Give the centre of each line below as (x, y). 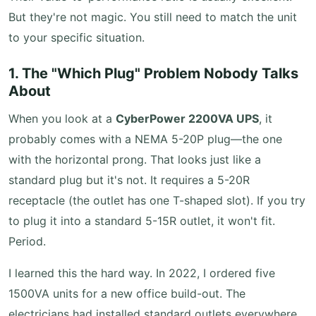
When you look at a (62, 119)
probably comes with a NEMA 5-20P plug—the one (145, 139)
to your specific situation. (77, 37)
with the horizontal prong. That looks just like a (135, 159)
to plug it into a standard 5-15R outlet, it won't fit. (142, 221)
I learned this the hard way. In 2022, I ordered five (142, 273)
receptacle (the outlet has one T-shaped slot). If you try (157, 200)
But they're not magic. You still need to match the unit (153, 17)
